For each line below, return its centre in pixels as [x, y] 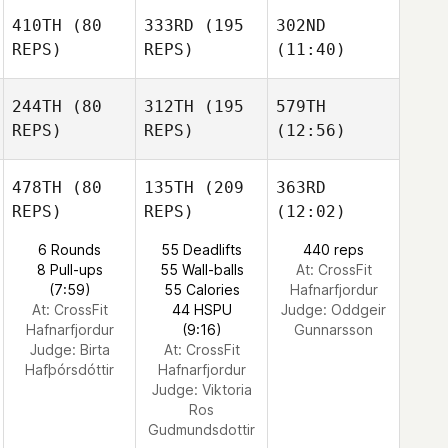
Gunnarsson [333, 329]
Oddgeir [358, 309]
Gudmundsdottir [201, 429]
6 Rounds [69, 249]
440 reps [333, 249]
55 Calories [201, 289]
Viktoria [226, 389]
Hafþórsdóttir [69, 369]
